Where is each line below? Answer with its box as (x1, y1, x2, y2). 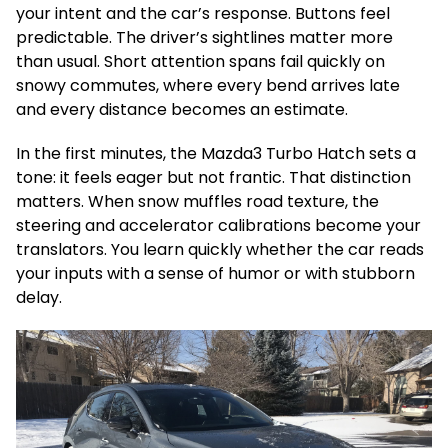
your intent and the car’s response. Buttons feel (16, 2, 390, 25)
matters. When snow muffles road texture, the (16, 190, 379, 213)
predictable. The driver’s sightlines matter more (16, 26, 393, 49)
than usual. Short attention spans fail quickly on (16, 50, 385, 73)
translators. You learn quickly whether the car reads (16, 238, 424, 261)
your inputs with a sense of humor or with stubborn (16, 262, 415, 285)
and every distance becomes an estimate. (16, 98, 348, 121)
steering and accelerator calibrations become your (16, 214, 421, 237)
